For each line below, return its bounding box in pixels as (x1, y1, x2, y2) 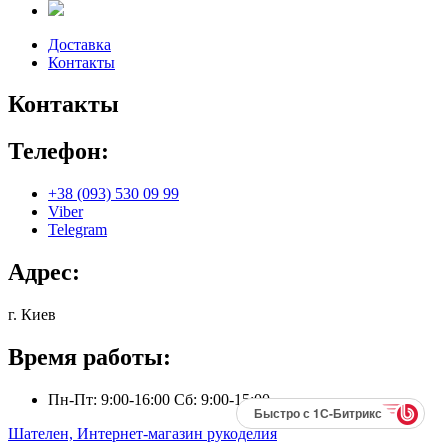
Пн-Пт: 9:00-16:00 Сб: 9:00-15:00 (48, 390, 270, 408)
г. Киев (8, 306, 56, 324)
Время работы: (8, 343, 171, 370)
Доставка (48, 35, 111, 53)
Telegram (48, 221, 107, 239)
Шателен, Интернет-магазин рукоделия (8, 424, 277, 442)
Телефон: (8, 138, 109, 165)
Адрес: (8, 259, 80, 286)
